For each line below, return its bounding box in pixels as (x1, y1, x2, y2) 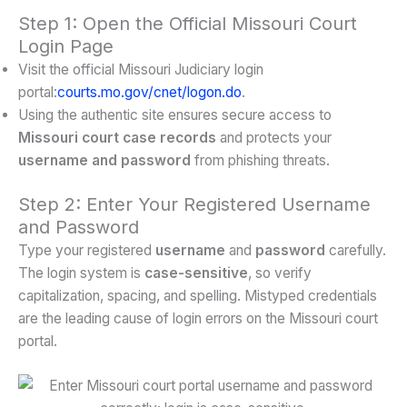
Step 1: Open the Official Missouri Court (18, 13, 357, 35)
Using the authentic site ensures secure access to (18, 106, 332, 124)
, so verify (248, 263, 312, 282)
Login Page (18, 35, 114, 58)
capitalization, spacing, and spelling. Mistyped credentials (18, 286, 377, 304)
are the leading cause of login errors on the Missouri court (18, 309, 378, 327)
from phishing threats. (191, 152, 330, 170)
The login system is (18, 263, 144, 282)
